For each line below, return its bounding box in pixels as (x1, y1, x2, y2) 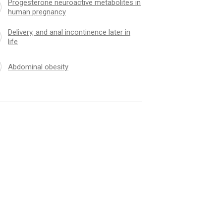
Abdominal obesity (7, 62, 68, 71)
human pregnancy (7, 7, 66, 17)
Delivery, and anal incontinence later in (7, 28, 130, 37)
